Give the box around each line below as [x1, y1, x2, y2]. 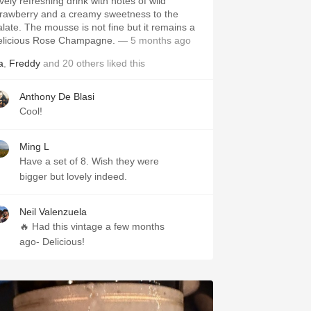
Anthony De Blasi [19, 91, 94, 102]
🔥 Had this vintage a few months [19, 221, 165, 232]
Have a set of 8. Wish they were [19, 155, 159, 167]
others [76, 58, 104, 69]
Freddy [9, 58, 40, 69]
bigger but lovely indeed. [19, 171, 127, 182]
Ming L [19, 141, 49, 152]
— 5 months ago [118, 35, 191, 46]
